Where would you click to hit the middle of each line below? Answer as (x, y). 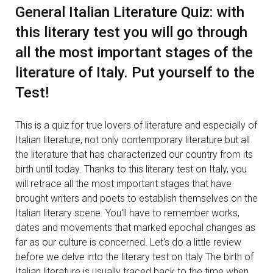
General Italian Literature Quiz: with (130, 12)
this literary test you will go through (131, 33)
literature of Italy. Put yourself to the (135, 73)
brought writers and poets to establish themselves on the (136, 199)
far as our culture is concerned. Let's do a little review (128, 243)
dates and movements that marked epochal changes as (135, 228)
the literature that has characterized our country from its (134, 155)
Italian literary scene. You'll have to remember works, (127, 213)
